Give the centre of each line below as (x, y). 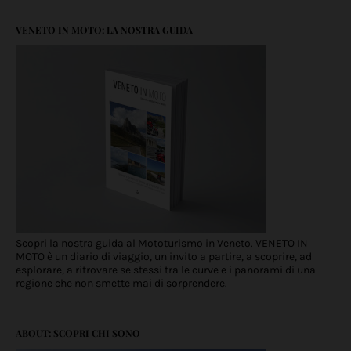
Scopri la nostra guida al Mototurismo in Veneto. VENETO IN (162, 244)
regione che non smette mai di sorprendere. (121, 284)
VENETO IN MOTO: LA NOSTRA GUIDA (104, 30)
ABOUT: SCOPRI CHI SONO (78, 333)
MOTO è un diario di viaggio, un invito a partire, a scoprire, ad (164, 257)
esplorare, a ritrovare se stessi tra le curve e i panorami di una (166, 270)
